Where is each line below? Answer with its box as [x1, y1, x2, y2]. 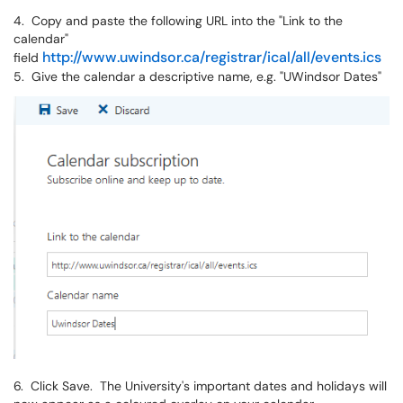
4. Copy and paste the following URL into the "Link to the [13, 13, 343, 30]
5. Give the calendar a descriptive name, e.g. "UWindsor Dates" [13, 68, 381, 85]
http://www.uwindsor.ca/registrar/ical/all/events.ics [42, 48, 381, 67]
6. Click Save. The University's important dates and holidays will [13, 377, 387, 394]
